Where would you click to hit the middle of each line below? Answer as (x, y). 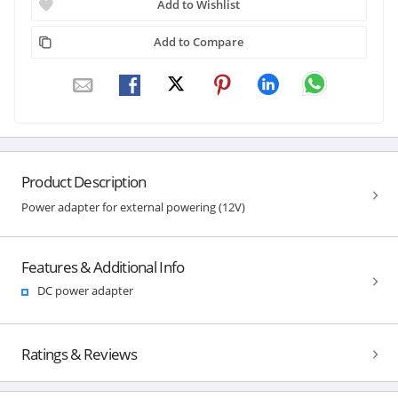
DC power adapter (85, 290)
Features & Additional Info (103, 267)
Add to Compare (199, 41)
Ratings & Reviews (79, 354)
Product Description (84, 181)
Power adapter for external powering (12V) (133, 207)
